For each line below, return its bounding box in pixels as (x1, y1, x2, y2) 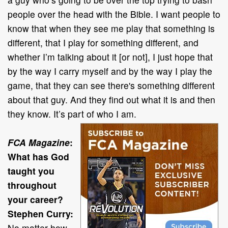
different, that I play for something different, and (8, 36, 198, 49)
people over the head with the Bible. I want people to (8, 7, 220, 20)
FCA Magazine (8, 135, 70, 149)
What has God (8, 150, 69, 163)
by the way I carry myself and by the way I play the (8, 64, 212, 77)
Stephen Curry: (8, 207, 73, 220)
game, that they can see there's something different (8, 78, 215, 92)
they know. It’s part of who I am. (8, 107, 136, 120)
